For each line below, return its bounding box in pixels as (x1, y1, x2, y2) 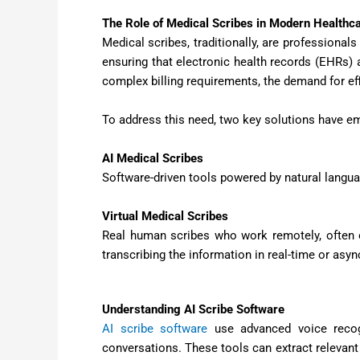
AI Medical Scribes (102, 151, 203, 166)
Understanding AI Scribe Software (102, 302, 284, 317)
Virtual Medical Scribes (102, 209, 228, 224)
